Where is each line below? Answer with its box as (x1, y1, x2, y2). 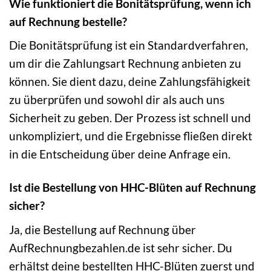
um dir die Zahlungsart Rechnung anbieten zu (9, 56, 241, 71)
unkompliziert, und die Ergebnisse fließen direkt (9, 129, 252, 143)
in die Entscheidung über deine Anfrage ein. (9, 147, 230, 162)
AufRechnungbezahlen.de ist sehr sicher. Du (9, 240, 232, 255)
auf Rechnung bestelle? (9, 14, 127, 28)
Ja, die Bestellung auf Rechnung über (9, 222, 196, 237)
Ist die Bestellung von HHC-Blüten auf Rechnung (9, 180, 256, 195)
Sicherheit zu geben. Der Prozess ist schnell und (9, 111, 251, 125)
